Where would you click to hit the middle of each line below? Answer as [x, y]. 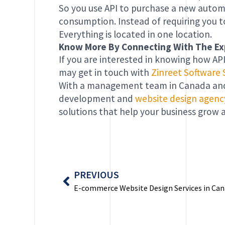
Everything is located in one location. [135, 34]
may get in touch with [105, 72]
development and [97, 98]
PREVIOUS [96, 174]
